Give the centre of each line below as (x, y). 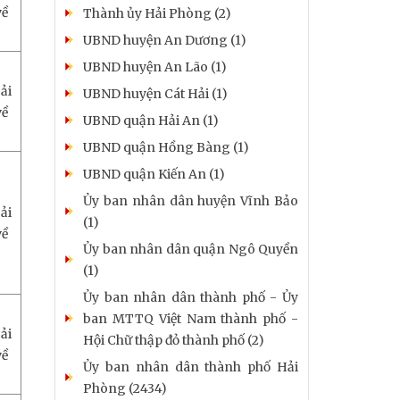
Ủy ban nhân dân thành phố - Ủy (191, 297)
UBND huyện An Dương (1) (165, 40)
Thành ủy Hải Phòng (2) (157, 13)
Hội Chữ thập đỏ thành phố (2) (174, 340)
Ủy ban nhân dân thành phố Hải (191, 367)
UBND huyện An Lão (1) (155, 67)
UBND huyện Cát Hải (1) (155, 93)
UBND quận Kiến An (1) (154, 174)
